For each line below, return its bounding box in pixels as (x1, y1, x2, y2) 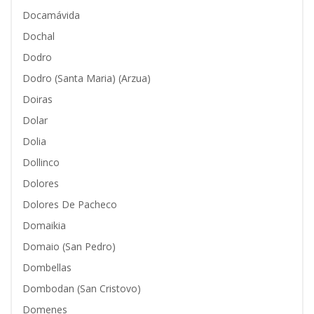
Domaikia (22, 219, 66, 232)
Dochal (22, 29, 55, 43)
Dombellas (22, 261, 71, 274)
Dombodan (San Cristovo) (22, 282, 141, 295)
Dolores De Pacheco (22, 198, 117, 211)
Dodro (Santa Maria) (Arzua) (22, 71, 151, 85)
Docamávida (22, 8, 80, 22)
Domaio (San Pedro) (22, 240, 116, 253)
